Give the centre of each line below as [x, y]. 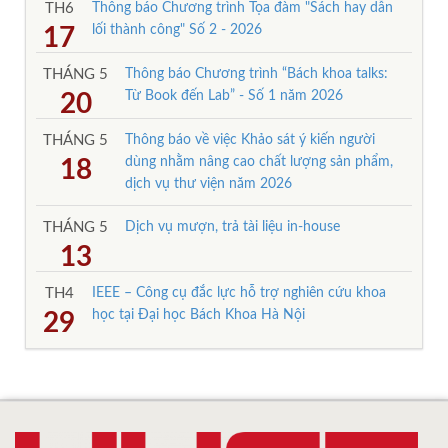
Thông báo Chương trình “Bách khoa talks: [256, 73]
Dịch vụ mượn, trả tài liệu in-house [232, 226]
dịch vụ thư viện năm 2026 [208, 183]
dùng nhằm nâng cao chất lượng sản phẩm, [259, 161]
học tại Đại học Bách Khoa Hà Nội [198, 314]
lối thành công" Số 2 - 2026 [177, 29]
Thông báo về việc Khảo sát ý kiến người [250, 139]
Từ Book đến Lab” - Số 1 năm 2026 [234, 95]
